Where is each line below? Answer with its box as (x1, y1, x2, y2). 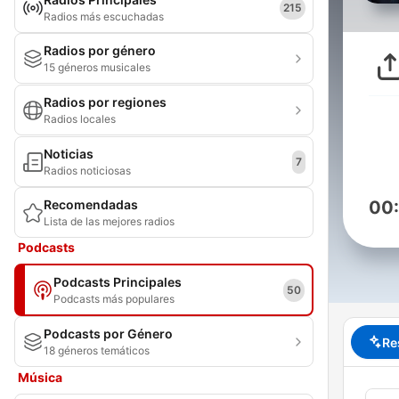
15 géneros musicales (44, 61, 151, 74)
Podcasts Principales (53, 274, 182, 289)
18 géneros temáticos (44, 344, 150, 357)
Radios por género (44, 43, 156, 58)
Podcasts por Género (44, 326, 173, 341)
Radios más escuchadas (44, 10, 164, 23)
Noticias (44, 146, 94, 161)
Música (18, 370, 62, 385)
